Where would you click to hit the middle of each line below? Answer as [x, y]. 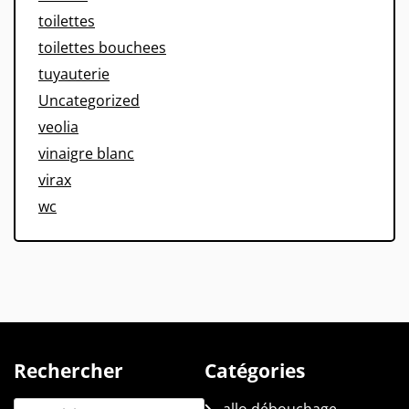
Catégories [255, 371]
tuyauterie [74, 74]
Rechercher [68, 371]
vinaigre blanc [86, 154]
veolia [58, 127]
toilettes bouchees [102, 48]
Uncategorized [89, 101]
